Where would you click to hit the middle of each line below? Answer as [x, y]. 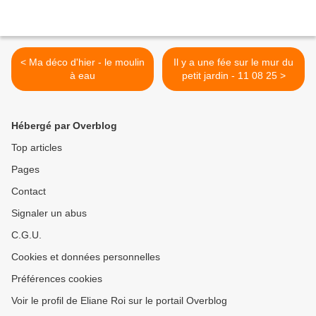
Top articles [37, 148]
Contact [29, 192]
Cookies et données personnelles [86, 257]
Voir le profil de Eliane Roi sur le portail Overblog [119, 301]
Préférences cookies [57, 279]
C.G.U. [26, 235]
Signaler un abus [49, 213]
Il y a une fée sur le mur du [233, 62]
